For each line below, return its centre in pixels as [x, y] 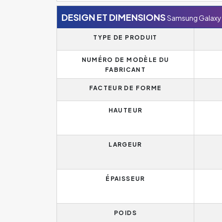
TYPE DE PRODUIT [125, 37]
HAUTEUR [125, 110]
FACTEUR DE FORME [125, 88]
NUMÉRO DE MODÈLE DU [125, 59]
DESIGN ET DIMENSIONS [113, 17]
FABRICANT [125, 69]
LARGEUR [125, 144]
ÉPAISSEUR [125, 178]
